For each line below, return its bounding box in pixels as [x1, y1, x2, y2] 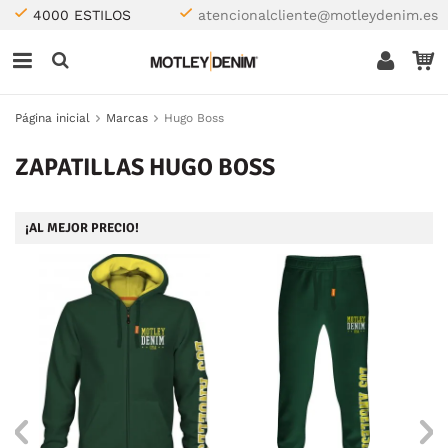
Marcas [106, 111, 148, 125]
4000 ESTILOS [33, 7, 131, 23]
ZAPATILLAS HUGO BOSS [15, 152, 275, 182]
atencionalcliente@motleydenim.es [198, 7, 438, 23]
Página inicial [15, 111, 90, 125]
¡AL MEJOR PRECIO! [25, 220, 139, 236]
